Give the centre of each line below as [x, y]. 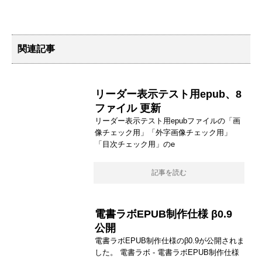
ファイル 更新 [128, 108]
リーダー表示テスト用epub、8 [168, 94]
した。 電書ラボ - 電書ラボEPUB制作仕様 [167, 252]
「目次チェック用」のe [135, 144]
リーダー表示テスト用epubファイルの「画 [168, 121]
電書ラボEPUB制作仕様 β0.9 [163, 214]
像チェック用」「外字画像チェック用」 [163, 132]
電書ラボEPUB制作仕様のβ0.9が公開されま [170, 241]
